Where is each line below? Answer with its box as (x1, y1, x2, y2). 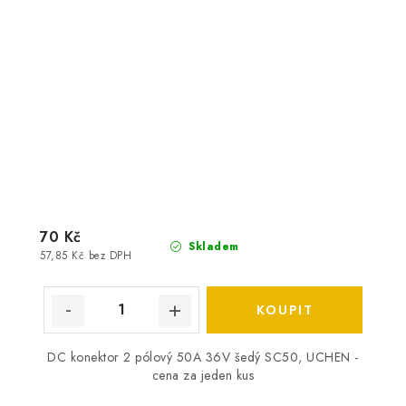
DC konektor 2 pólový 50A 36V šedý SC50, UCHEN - (47, 347, 359, 366)
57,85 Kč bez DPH (40, 247, 131, 263)
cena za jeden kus (151, 365, 255, 384)
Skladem (184, 237, 239, 255)
